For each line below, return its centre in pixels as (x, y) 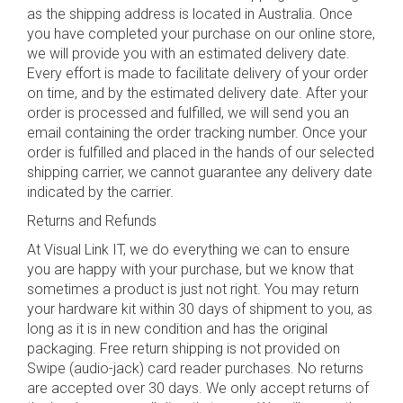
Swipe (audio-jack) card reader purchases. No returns (195, 368)
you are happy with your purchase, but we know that (190, 269)
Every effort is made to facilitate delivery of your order (197, 73)
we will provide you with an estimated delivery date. (188, 54)
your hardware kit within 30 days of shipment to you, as (200, 309)
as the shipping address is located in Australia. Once (190, 14)
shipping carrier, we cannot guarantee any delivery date (200, 172)
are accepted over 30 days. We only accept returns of (198, 388)
